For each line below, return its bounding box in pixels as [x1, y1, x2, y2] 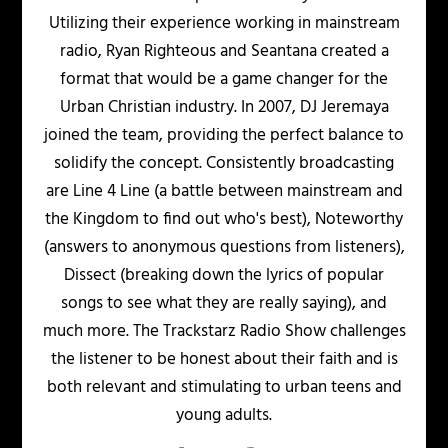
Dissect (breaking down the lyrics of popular [64, 262, 384, 290]
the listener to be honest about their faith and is [50, 346, 398, 374]
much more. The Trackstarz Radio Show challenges [42, 318, 406, 346]
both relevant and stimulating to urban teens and [46, 374, 402, 402]
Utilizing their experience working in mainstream [48, 10, 400, 38]
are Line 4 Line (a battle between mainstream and [45, 178, 403, 206]
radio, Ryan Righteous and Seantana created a [59, 38, 389, 66]
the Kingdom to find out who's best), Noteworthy [45, 206, 403, 234]
